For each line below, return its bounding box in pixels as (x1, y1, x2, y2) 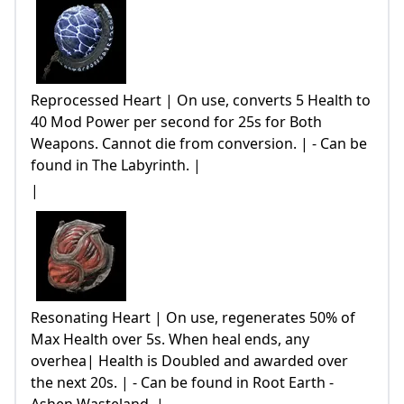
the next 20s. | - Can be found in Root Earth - (31, 372, 334, 392)
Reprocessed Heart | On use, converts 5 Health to (31, 90, 371, 111)
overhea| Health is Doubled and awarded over (31, 350, 348, 371)
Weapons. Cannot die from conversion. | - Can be (31, 133, 367, 154)
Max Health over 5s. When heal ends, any (31, 328, 309, 349)
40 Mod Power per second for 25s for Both (31, 112, 322, 133)
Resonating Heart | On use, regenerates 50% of (31, 307, 355, 327)
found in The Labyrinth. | (31, 155, 201, 176)
